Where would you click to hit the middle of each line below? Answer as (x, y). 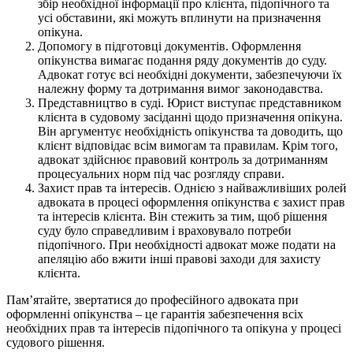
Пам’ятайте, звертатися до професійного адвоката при (152, 299)
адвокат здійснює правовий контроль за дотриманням (183, 159)
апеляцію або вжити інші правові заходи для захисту (179, 258)
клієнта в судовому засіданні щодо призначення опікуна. (190, 117)
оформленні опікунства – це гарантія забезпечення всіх (155, 314)
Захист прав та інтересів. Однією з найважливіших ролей (192, 188)
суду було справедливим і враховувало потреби (165, 230)
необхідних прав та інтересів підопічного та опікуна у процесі (174, 328)
